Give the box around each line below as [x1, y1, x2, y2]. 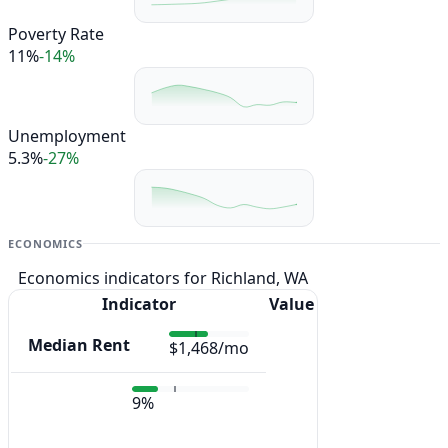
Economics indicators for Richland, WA [18, 267, 308, 290]
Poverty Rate [8, 22, 104, 45]
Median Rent [28, 334, 130, 357]
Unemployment [8, 125, 126, 148]
